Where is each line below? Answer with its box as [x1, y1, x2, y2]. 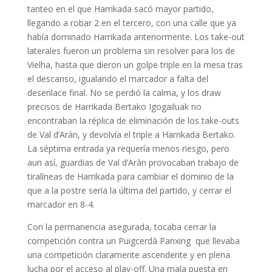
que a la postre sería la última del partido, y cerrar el [27, 185, 231, 197]
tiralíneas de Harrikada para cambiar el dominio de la [27, 171, 234, 183]
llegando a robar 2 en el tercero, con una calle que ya [27, 17, 236, 29]
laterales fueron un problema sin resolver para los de [27, 45, 235, 57]
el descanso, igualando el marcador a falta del [27, 73, 208, 85]
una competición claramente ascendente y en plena [27, 249, 230, 261]
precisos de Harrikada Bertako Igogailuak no [27, 101, 202, 113]
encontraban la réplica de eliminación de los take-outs [27, 115, 239, 127]
